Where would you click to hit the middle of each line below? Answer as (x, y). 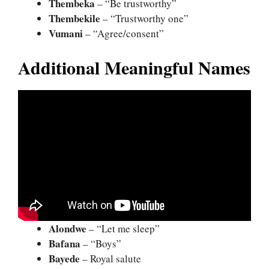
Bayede (64, 259)
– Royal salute (110, 259)
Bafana (65, 244)
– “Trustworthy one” (144, 19)
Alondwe (68, 229)
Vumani (66, 34)
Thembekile (74, 19)
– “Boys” (101, 244)
